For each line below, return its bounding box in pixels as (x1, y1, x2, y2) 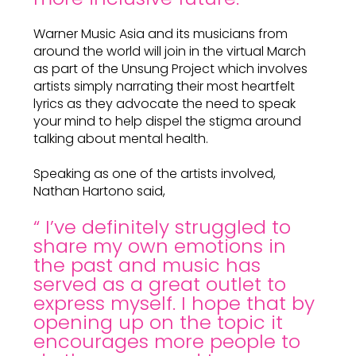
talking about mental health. (33, 130, 208, 148)
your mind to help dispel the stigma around (33, 112, 301, 130)
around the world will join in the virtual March (33, 42, 306, 60)
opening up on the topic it (33, 309, 283, 335)
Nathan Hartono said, (33, 182, 165, 200)
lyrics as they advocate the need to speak (33, 95, 296, 113)
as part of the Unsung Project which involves (33, 60, 308, 78)
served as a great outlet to (33, 271, 286, 297)
